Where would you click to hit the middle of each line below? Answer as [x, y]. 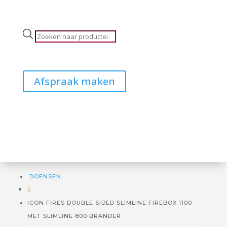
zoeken [46, 46]
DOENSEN [44, 177]
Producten [51, 34]
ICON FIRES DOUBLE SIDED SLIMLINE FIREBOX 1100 [109, 203]
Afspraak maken [74, 82]
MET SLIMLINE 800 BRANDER [74, 216]
